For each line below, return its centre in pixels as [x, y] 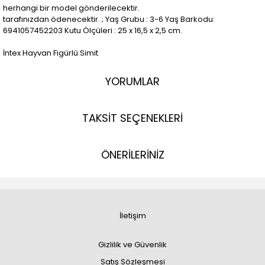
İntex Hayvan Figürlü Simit [51, 53]
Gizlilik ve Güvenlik [132, 245]
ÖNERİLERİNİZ [132, 155]
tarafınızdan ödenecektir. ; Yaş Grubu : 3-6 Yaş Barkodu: [109, 19]
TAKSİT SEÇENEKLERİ [132, 118]
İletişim [132, 216]
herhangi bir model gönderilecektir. [72, 8]
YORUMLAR [132, 81]
